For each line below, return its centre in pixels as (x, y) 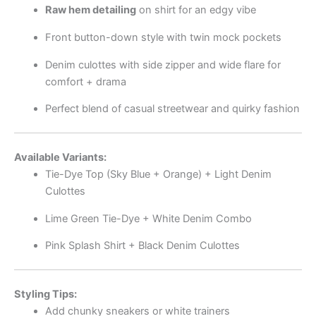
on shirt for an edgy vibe (196, 10)
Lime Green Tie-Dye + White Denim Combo (148, 218)
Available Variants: (60, 157)
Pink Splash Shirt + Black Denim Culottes (142, 246)
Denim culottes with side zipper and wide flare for (163, 65)
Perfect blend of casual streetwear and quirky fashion (172, 109)
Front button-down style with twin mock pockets (163, 38)
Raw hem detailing (90, 10)
